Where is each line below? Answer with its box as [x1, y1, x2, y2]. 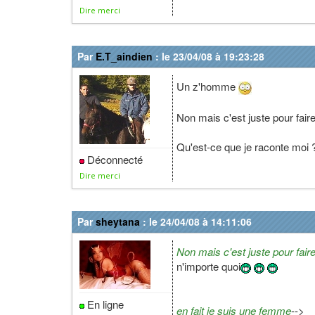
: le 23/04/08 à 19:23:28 [153, 49, 264, 63]
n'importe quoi [176, 259, 240, 274]
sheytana [96, 214, 140, 229]
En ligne [84, 297, 124, 311]
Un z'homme [176, 79, 238, 94]
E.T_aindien [96, 49, 153, 63]
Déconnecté [84, 152, 143, 167]
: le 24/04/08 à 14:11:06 [140, 214, 252, 229]
